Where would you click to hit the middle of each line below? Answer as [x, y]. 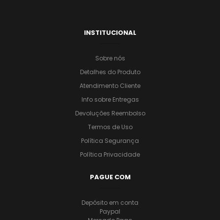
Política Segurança [110, 141]
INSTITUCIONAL [110, 33]
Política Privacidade [110, 154]
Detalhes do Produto [110, 72]
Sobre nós [110, 58]
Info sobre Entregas [110, 99]
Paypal [110, 211]
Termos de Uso [110, 127]
